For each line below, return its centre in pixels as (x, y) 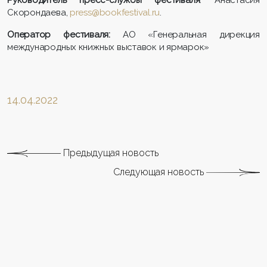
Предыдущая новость (110, 153)
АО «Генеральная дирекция (191, 34)
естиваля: (96, 34)
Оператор (35, 34)
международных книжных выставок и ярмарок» (108, 47)
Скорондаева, (38, 12)
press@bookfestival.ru (115, 12)
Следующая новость (160, 172)
